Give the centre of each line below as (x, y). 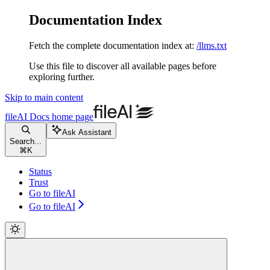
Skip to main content (44, 97)
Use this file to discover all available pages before (123, 66)
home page (71, 116)
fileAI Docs (27, 116)
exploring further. (62, 77)
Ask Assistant (87, 132)
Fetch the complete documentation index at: (111, 45)
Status (40, 171)
